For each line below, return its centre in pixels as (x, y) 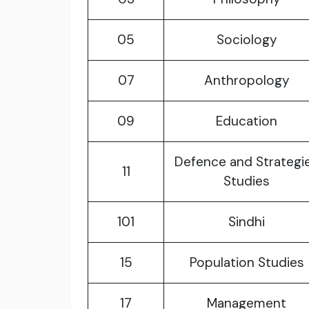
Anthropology (247, 81)
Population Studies (247, 263)
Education (247, 121)
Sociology (247, 40)
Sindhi (247, 222)
